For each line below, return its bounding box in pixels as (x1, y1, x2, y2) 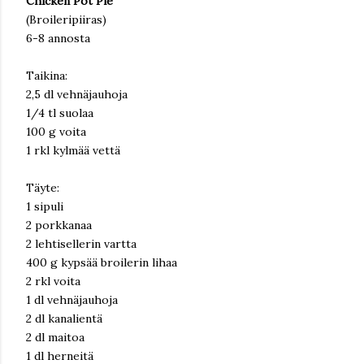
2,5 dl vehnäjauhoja (26, 86, 128, 102)
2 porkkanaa (26, 217, 92, 232)
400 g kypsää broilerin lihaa (26, 254, 177, 270)
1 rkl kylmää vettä (26, 142, 120, 158)
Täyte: (26, 180, 59, 195)
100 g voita (26, 123, 86, 139)
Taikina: (26, 67, 67, 83)
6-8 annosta (26, 30, 90, 45)
